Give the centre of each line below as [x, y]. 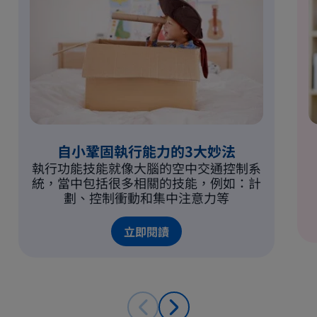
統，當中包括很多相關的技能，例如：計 [146, 182]
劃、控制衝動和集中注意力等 [146, 197]
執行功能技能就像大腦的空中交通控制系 [146, 167]
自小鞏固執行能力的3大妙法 [146, 151]
